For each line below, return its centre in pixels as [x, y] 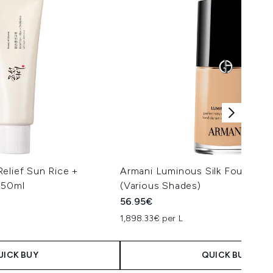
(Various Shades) [161, 186]
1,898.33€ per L [151, 218]
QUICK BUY [226, 255]
